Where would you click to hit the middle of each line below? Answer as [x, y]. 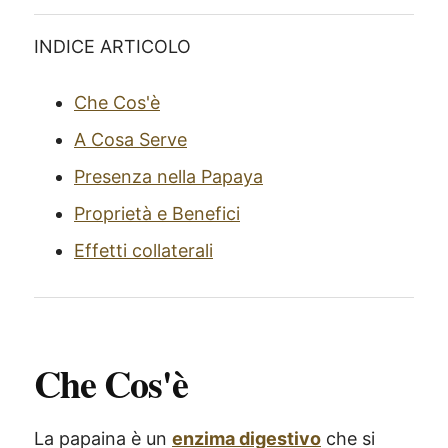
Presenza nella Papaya [168, 176]
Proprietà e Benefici [157, 213]
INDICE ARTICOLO [112, 46]
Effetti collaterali [143, 250]
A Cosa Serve [130, 139]
